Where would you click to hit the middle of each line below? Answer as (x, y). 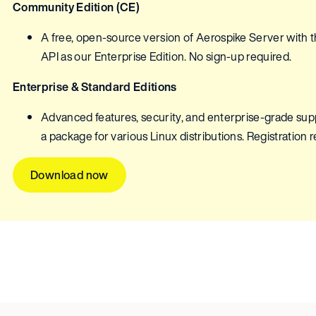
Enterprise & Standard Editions (95, 87)
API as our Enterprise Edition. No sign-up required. (166, 57)
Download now (69, 175)
